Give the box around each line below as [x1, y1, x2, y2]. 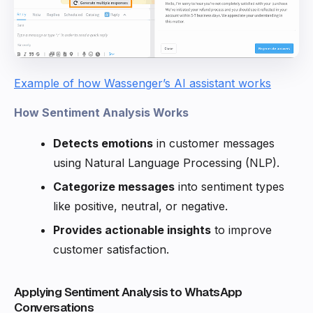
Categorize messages [53, 179, 175, 194]
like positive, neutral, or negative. [53, 198, 228, 213]
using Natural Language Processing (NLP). [53, 155, 279, 170]
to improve [211, 222, 272, 237]
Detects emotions [53, 136, 153, 150]
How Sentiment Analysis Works [14, 105, 189, 119]
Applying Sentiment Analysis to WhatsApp [14, 284, 242, 300]
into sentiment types [175, 179, 284, 194]
